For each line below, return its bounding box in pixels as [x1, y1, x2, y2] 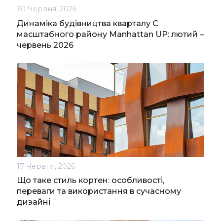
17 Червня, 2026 [17, 161, 75, 171]
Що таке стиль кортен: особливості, [17, 176, 164, 185]
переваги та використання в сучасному [17, 186, 181, 196]
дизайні [17, 197, 50, 207]
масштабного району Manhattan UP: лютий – [17, 29, 204, 39]
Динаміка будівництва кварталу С [17, 18, 158, 28]
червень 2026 [17, 40, 74, 50]
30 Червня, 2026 [17, 4, 76, 14]
